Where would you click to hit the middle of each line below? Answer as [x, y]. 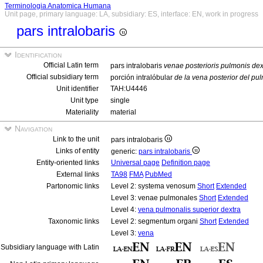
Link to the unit [76, 139]
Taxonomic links [74, 221]
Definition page [186, 163]
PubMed [159, 174]
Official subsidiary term [63, 77]
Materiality [82, 112]
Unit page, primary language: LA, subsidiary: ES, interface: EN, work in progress [131, 14]
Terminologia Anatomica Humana [58, 6]
